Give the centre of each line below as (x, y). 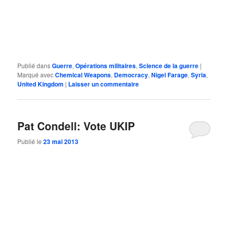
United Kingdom (41, 84)
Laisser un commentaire (104, 84)
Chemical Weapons (83, 75)
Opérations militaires (106, 65)
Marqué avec (36, 74)
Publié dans (34, 65)
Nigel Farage (170, 75)
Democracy (131, 75)
